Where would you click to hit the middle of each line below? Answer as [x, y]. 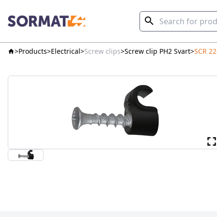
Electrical [66, 51]
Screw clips [102, 51]
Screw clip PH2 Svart [157, 51]
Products [33, 51]
